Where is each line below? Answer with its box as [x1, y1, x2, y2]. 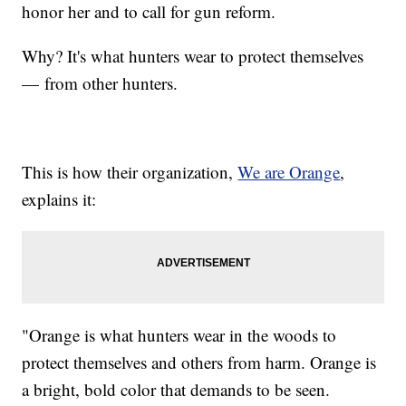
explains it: [22, 187, 97, 210]
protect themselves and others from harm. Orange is [22, 350, 377, 373]
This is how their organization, [22, 159, 238, 183]
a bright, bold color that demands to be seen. [22, 377, 331, 401]
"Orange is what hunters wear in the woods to [22, 323, 337, 346]
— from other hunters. [22, 71, 179, 94]
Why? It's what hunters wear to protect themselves [22, 43, 364, 67]
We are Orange [237, 159, 341, 183]
